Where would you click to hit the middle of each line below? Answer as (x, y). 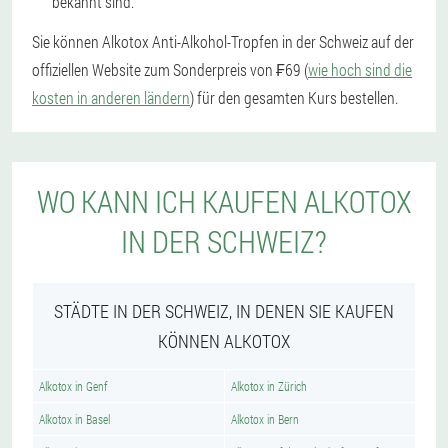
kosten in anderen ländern (111, 98)
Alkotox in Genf (73, 386)
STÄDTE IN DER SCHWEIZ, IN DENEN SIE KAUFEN (224, 311)
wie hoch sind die (360, 70)
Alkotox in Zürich (269, 386)
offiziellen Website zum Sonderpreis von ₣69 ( (170, 70)
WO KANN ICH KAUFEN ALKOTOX (224, 202)
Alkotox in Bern (265, 419)
